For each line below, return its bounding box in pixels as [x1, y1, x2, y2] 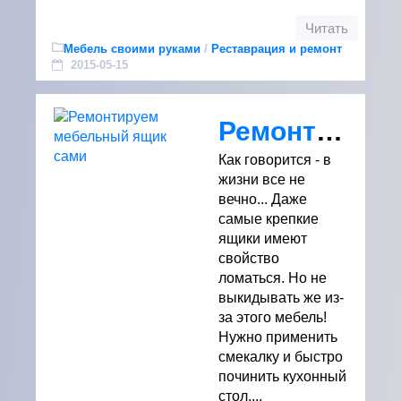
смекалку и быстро [218, 349, 343, 364]
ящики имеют [218, 231, 307, 246]
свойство [218, 251, 279, 266]
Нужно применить [218, 329, 337, 345]
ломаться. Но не [218, 270, 327, 286]
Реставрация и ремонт [211, 42, 342, 55]
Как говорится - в [218, 152, 331, 167]
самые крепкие [218, 211, 319, 226]
